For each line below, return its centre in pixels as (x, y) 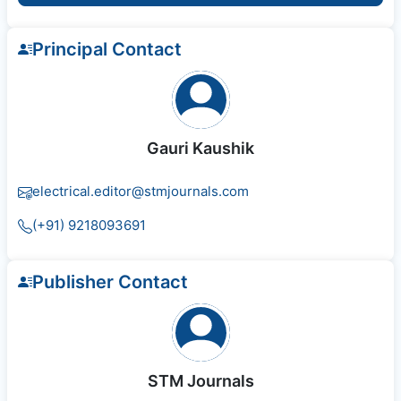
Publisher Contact (110, 282)
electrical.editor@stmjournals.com (141, 192)
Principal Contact (107, 50)
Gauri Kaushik (200, 149)
